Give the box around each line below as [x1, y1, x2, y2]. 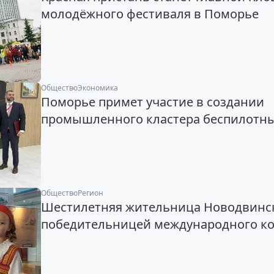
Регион [77, 187, 103, 198]
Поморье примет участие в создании [40, 93, 264, 110]
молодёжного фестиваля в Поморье [40, 5, 259, 22]
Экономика [77, 82, 118, 93]
